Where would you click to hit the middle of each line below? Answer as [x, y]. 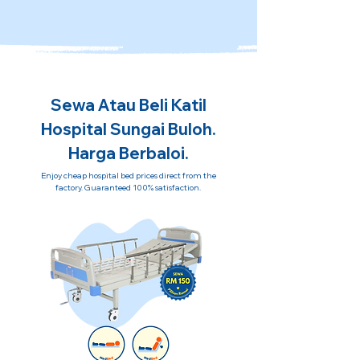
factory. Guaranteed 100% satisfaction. [128, 188]
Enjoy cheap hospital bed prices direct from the [128, 176]
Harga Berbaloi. [128, 153]
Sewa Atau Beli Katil [128, 105]
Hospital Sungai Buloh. [128, 129]
